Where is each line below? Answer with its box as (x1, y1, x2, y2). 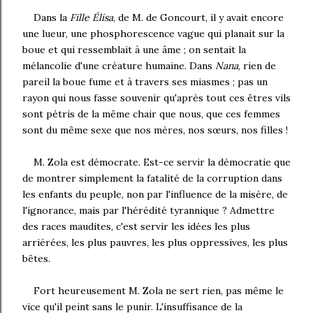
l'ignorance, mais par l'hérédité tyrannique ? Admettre (22, 204, 275, 217)
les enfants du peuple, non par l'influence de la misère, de (22, 188, 288, 201)
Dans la (34, 11, 70, 24)
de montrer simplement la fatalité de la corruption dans (22, 172, 282, 184)
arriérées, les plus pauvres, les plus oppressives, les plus (22, 236, 288, 249)
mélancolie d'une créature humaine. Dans (22, 59, 215, 72)
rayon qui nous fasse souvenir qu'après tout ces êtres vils (22, 92, 291, 104)
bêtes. (22, 252, 50, 265)
